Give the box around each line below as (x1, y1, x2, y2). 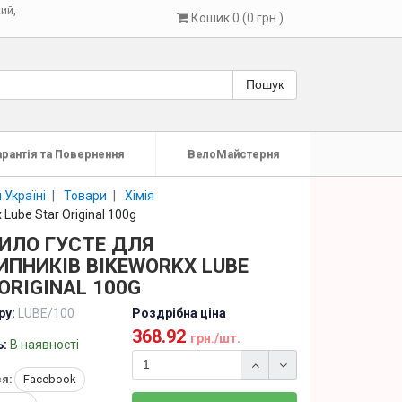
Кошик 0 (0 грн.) (190, 11, 284, 25)
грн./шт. (190, 331, 241, 345)
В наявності (9, 337, 79, 352)
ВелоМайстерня (187, 147, 280, 161)
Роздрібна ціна (132, 306, 227, 320)
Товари (64, 188, 107, 203)
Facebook (22, 372, 76, 386)
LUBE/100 (17, 306, 74, 320)
